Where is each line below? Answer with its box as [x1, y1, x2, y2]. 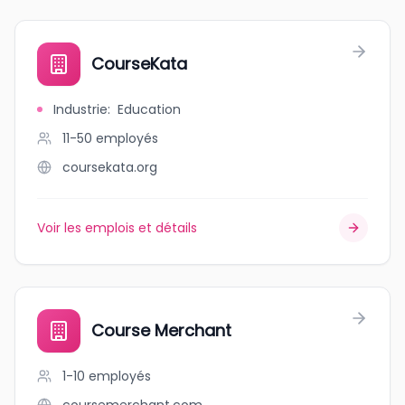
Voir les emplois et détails [37, 219, 197, 237]
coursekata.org [62, 158, 157, 176]
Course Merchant [91, 319, 231, 342]
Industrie [53, 100, 108, 118]
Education [118, 100, 181, 118]
